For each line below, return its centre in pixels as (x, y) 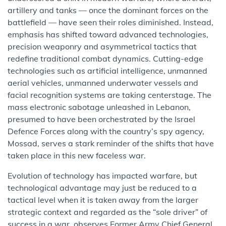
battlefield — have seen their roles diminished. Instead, (110, 22)
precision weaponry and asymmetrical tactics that (102, 46)
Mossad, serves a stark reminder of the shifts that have (111, 143)
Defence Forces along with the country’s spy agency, (106, 131)
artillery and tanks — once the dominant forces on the (108, 10)
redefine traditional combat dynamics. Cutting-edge (105, 59)
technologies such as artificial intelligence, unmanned (107, 71)
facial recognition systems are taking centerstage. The (109, 95)
